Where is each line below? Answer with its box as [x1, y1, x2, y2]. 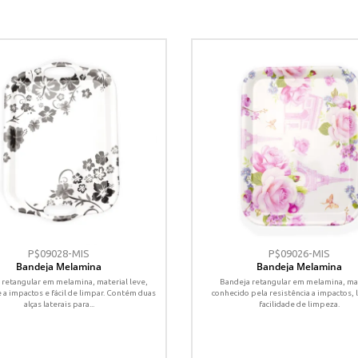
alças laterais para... [23, 299, 94, 308]
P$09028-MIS [28, 247, 90, 259]
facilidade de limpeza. [258, 299, 340, 308]
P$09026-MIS [268, 247, 330, 259]
